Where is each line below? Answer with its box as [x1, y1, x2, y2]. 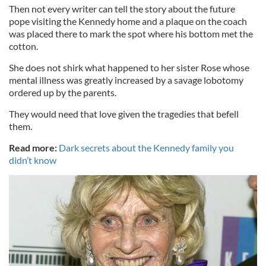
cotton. [9, 40, 38, 52]
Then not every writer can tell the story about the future [9, 2, 235, 14]
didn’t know [9, 154, 56, 166]
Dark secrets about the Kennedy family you [59, 141, 234, 153]
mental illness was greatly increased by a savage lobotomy [9, 74, 243, 85]
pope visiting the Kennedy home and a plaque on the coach [9, 15, 247, 27]
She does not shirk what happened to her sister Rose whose [9, 61, 249, 73]
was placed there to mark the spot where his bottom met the [9, 27, 253, 39]
